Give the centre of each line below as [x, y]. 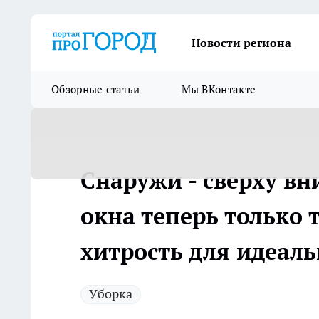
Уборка [111, 294]
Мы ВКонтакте [219, 89]
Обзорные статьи [96, 89]
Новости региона [241, 43]
